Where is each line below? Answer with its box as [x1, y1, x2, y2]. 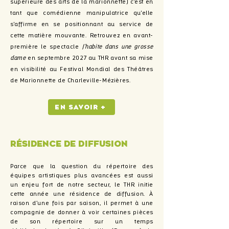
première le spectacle [10, 44, 82, 50]
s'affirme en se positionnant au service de [10, 21, 153, 28]
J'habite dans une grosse [81, 44, 154, 50]
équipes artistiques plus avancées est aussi [10, 173, 153, 179]
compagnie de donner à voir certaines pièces [10, 210, 153, 216]
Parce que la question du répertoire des [10, 164, 153, 170]
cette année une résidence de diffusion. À [10, 191, 153, 197]
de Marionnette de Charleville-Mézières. [10, 78, 131, 84]
